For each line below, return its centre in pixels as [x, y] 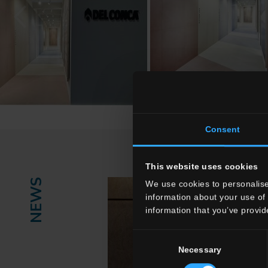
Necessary [200, 250]
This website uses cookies [202, 167]
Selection [150, 251]
